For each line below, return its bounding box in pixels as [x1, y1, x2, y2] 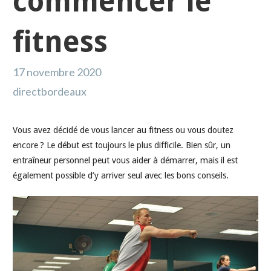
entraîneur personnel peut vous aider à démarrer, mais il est [12, 155, 238, 165]
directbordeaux [12, 84, 87, 98]
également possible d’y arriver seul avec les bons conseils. [12, 170, 229, 180]
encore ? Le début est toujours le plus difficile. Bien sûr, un [12, 140, 230, 150]
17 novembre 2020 [12, 65, 101, 79]
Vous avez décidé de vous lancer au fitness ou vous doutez [12, 125, 233, 135]
